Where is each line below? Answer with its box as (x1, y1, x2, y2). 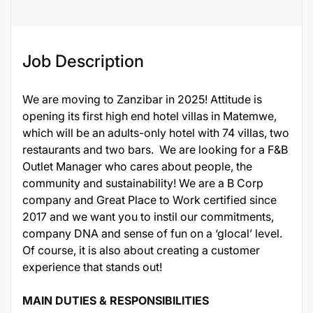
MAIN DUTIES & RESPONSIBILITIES (22, 293, 209, 307)
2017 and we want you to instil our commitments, (22, 210, 274, 224)
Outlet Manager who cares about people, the (22, 159, 252, 173)
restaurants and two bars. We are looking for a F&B (22, 143, 288, 156)
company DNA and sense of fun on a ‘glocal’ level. (22, 226, 282, 240)
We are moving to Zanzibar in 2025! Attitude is (22, 92, 262, 106)
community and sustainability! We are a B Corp (22, 176, 263, 190)
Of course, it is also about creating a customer (22, 243, 260, 257)
